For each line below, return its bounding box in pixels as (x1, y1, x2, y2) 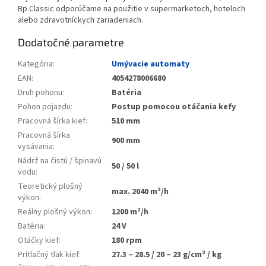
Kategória (18, 58, 53, 71)
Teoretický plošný (18, 180, 83, 193)
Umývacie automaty (112, 58, 189, 71)
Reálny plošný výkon (18, 206, 90, 218)
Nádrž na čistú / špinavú (18, 155, 102, 167)
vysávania (18, 141, 53, 153)
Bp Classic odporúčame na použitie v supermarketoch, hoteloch (18, 3, 245, 15)
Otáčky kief (18, 235, 59, 247)
